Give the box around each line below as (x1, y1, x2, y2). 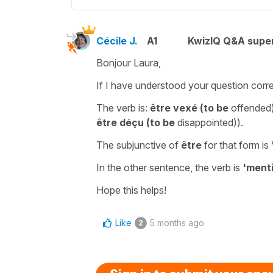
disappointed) (175, 116, 237, 129)
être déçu (96, 116, 144, 129)
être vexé (150, 101, 197, 114)
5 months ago (150, 217, 204, 228)
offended (229, 101, 271, 114)
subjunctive (116, 138, 169, 151)
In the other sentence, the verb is (96, 161, 243, 174)
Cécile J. (96, 34, 138, 47)
